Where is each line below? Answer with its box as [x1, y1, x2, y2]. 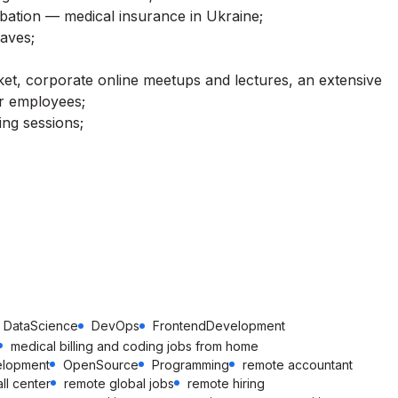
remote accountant [243, 357, 353, 372]
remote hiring [187, 376, 265, 391]
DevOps [92, 318, 139, 333]
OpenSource [63, 357, 139, 372]
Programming [152, 357, 229, 372]
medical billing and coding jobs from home [11, 338, 259, 354]
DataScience [4, 318, 78, 333]
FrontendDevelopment [153, 318, 285, 333]
